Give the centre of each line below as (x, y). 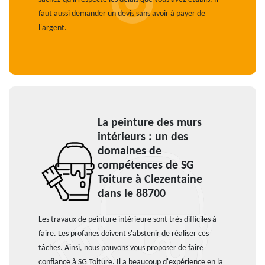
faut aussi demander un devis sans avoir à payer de (122, 14)
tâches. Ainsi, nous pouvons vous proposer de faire (121, 248)
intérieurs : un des (143, 137)
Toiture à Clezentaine (150, 180)
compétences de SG (146, 166)
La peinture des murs (150, 123)
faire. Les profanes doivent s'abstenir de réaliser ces (124, 234)
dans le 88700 (132, 194)
